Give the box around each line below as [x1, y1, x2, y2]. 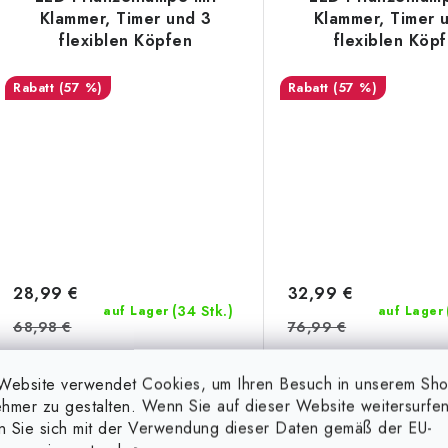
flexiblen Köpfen [59, 29, 193, 53]
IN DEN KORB [139, 387, 230, 403]
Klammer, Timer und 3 [39, 7, 212, 31]
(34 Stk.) [171, 300, 234, 321]
